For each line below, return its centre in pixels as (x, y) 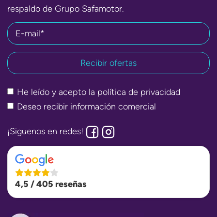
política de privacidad (139, 92)
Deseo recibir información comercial (86, 106)
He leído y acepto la (57, 92)
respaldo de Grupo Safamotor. (65, 8)
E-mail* (30, 33)
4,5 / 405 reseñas (51, 184)
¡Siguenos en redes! (46, 131)
